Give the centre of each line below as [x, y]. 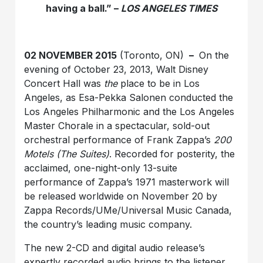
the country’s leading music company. [108, 224]
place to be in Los [159, 83]
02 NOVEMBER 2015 [71, 55]
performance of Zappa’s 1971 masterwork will [127, 182]
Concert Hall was [64, 83]
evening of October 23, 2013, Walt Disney [117, 69]
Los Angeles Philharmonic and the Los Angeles [129, 111]
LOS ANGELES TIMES [169, 8]
